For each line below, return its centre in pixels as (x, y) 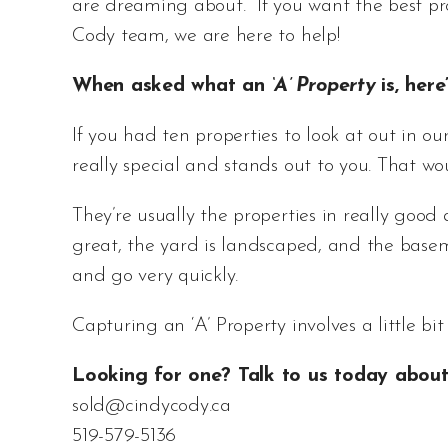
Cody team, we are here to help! (206, 36)
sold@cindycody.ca (151, 406)
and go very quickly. (155, 276)
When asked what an (172, 86)
